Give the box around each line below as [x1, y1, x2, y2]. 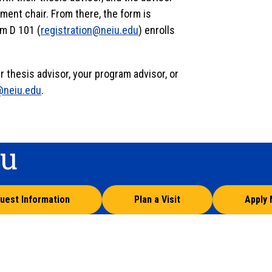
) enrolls [138, 24, 175, 36]
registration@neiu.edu [41, 24, 138, 36]
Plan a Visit [134, 193, 180, 205]
